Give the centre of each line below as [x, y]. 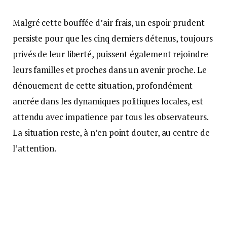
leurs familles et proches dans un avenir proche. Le [110, 69]
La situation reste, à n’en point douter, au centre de [111, 132]
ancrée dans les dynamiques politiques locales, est [108, 101]
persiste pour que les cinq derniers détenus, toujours [113, 38]
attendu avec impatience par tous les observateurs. [110, 117]
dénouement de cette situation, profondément [103, 85]
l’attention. [34, 148]
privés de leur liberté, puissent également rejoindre [110, 54]
